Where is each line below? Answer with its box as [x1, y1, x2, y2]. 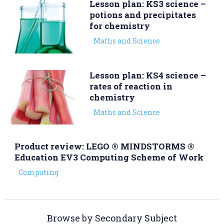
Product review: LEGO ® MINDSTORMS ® [14, 140, 194, 152]
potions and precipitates [89, 9, 196, 21]
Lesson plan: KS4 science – [89, 69, 206, 81]
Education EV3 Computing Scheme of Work [14, 151, 203, 163]
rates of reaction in [89, 80, 172, 92]
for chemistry [89, 20, 150, 32]
